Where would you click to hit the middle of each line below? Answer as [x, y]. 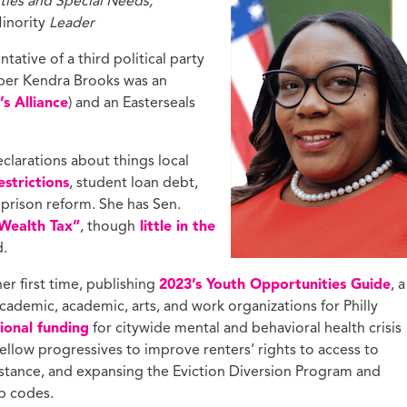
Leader [70, 23]
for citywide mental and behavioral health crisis [245, 328]
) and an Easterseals [132, 103]
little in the [175, 227]
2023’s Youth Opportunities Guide [275, 285]
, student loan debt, [134, 183]
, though [108, 227]
